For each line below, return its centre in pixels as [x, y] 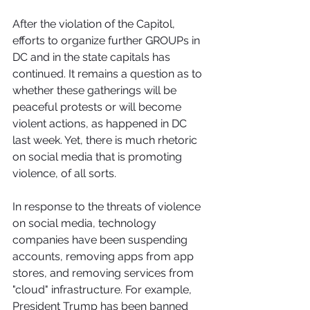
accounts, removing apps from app [104, 256]
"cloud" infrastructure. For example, [103, 290]
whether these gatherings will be [96, 90]
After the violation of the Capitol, [95, 24]
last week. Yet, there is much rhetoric [106, 140]
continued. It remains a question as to [109, 74]
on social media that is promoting [99, 157]
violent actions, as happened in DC [101, 124]
